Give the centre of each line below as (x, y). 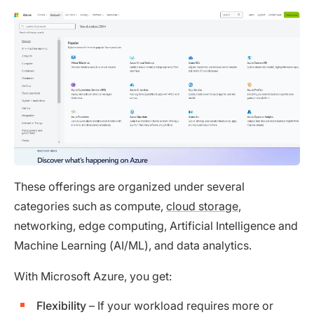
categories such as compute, (90, 206)
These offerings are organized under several (129, 187)
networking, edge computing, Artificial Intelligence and (156, 226)
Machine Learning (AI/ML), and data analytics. (133, 246)
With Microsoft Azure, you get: (93, 277)
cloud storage (202, 206)
